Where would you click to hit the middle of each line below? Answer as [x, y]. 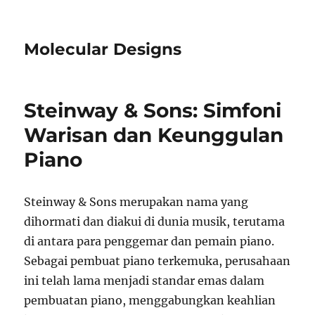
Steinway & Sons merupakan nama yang [136, 202]
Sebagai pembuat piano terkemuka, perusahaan [157, 261]
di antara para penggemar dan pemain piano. [149, 241]
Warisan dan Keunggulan [154, 135]
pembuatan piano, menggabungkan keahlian [150, 300]
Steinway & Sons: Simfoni [153, 110]
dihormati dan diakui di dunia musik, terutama [155, 221]
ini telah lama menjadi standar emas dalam [144, 281]
